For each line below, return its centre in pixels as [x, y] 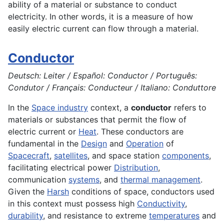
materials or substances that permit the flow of [97, 120]
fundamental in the [44, 144]
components [185, 156]
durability [25, 216]
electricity [26, 17]
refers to [189, 108]
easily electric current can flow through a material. [103, 29]
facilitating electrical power [61, 168]
